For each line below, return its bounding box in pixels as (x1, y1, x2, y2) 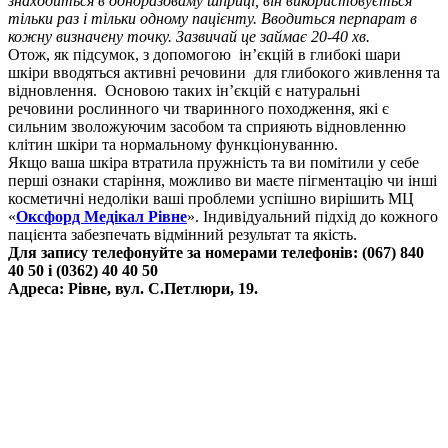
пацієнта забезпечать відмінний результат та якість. (8, 226, 357, 244)
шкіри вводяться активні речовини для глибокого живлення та (8, 64, 440, 82)
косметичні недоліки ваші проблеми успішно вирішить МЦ (8, 190, 414, 208)
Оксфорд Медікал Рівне (16, 208, 187, 226)
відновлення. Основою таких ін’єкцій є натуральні (8, 82, 360, 100)
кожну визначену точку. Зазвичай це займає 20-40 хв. (8, 28, 370, 46)
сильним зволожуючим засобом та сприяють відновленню (8, 118, 406, 136)
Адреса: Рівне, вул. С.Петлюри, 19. (8, 280, 258, 298)
